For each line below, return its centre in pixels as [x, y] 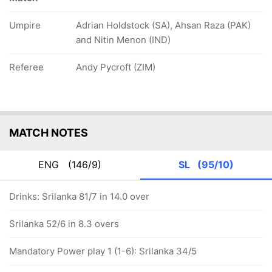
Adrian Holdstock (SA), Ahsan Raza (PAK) [163, 25]
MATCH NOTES [49, 133]
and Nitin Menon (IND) [123, 40]
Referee [26, 67]
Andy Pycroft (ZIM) [116, 67]
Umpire [25, 25]
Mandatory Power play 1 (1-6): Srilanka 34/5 [103, 251]
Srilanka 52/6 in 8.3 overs [64, 224]
